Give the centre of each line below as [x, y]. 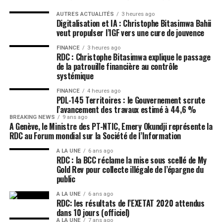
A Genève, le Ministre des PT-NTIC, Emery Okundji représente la [111, 126]
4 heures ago [104, 91]
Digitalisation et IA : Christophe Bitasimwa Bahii [134, 23]
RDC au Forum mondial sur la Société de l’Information [95, 136]
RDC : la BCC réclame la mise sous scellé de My [131, 160]
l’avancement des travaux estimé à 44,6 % [126, 110]
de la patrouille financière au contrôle [117, 66]
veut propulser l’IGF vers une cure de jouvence [130, 33]
